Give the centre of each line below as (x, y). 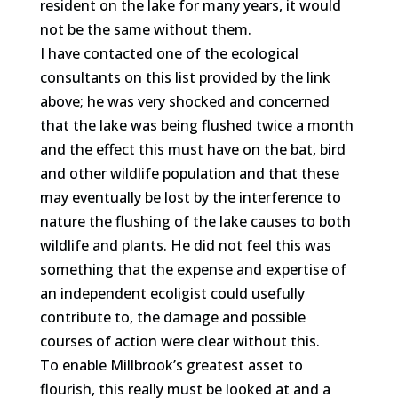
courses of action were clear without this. (179, 341)
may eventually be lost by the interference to (190, 197)
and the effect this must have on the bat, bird (192, 149)
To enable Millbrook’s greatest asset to (171, 365)
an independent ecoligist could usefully (172, 293)
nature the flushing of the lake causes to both (195, 221)
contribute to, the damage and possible (172, 317)
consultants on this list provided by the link (185, 77)
